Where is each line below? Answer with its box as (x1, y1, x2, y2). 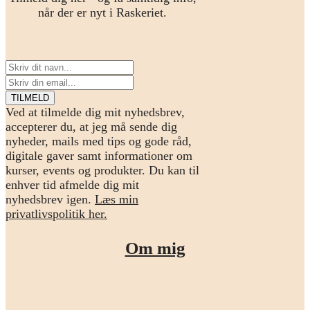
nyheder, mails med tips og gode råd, (6, 134, 192, 148)
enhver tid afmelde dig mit (6, 177, 139, 192)
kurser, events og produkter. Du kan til (6, 163, 199, 177)
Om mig (125, 238, 185, 257)
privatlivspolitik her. (6, 206, 107, 221)
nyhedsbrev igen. (6, 192, 95, 206)
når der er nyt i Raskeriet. (38, 5, 167, 19)
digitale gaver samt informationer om (6, 148, 192, 163)
